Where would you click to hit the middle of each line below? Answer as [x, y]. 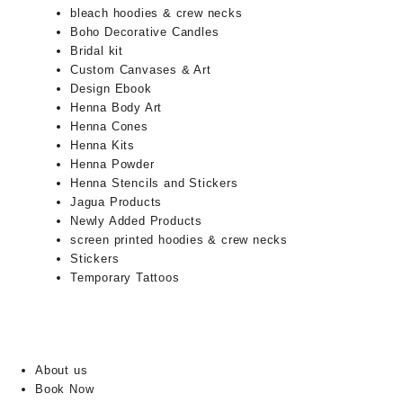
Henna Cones [109, 126]
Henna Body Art [116, 107]
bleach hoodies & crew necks [157, 13]
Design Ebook [111, 88]
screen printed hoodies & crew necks [179, 239]
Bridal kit [97, 50]
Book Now [65, 389]
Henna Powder [112, 164]
